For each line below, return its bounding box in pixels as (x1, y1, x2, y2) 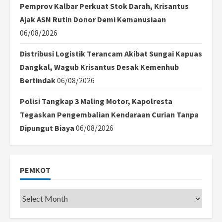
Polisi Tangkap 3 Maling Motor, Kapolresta (20, 96, 172, 106)
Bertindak (20, 75, 55, 85)
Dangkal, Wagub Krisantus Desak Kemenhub (20, 61, 179, 72)
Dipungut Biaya (20, 122, 74, 133)
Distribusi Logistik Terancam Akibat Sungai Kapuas (20, 48, 202, 58)
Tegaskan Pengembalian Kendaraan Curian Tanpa (20, 109, 199, 119)
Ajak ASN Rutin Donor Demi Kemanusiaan (20, 14, 166, 24)
